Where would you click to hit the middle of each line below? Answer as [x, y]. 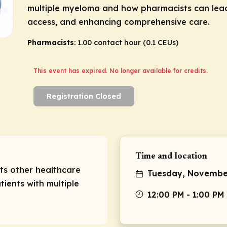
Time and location [171, 157]
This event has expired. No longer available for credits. [121, 71]
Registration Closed [84, 97]
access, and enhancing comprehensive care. [119, 22]
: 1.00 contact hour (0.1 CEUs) [126, 43]
